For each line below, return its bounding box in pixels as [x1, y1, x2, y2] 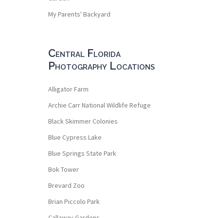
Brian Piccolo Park [48, 197, 100, 206]
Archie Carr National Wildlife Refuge [48, 100, 151, 109]
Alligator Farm [48, 84, 89, 93]
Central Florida [48, 46, 121, 59]
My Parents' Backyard [48, 9, 110, 18]
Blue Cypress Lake [48, 132, 102, 142]
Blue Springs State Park [48, 148, 116, 158]
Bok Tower [48, 164, 79, 174]
